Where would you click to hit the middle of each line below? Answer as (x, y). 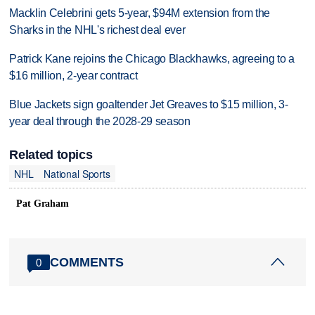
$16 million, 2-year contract (73, 76)
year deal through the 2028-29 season (100, 122)
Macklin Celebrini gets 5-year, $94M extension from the (140, 13)
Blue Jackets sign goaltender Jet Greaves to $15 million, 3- (149, 105)
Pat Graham (43, 204)
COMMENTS (87, 262)
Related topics (51, 155)
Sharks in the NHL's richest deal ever (97, 30)
